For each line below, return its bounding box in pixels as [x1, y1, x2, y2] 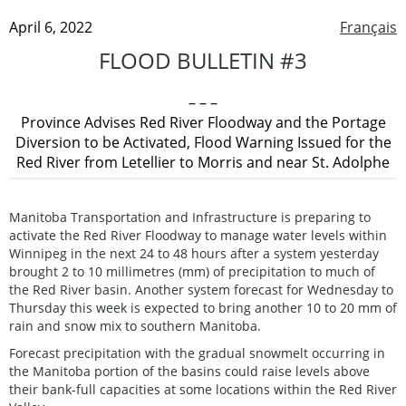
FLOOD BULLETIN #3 [99, 44, 307, 75]
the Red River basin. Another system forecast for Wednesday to [9, 280, 393, 298]
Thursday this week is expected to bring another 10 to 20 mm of [9, 298, 397, 316]
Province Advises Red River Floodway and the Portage [20, 111, 386, 132]
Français [340, 16, 397, 37]
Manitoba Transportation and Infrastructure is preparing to [9, 208, 371, 226]
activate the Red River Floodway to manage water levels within [9, 226, 387, 244]
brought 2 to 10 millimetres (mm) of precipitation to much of [9, 262, 375, 280]
